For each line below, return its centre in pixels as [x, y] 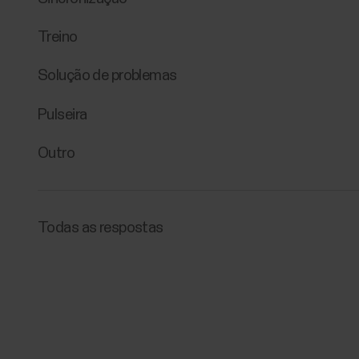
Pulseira [63, 115]
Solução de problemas [107, 76]
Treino [58, 37]
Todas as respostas [101, 228]
